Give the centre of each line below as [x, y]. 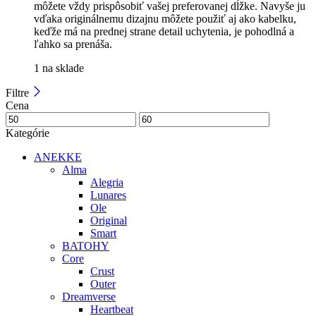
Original [109, 220]
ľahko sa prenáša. [73, 44]
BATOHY [86, 245]
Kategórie [28, 133]
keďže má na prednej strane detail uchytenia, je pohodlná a [164, 31]
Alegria [107, 182]
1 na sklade [59, 68]
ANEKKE [58, 157]
